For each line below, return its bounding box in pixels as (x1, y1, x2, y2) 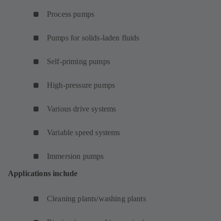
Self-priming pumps (47, 57, 110, 66)
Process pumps (47, 9, 95, 18)
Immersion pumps (47, 151, 104, 160)
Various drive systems (47, 104, 116, 113)
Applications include (8, 169, 78, 178)
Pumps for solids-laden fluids (47, 33, 140, 42)
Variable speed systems (47, 128, 120, 137)
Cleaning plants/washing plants (47, 194, 146, 203)
